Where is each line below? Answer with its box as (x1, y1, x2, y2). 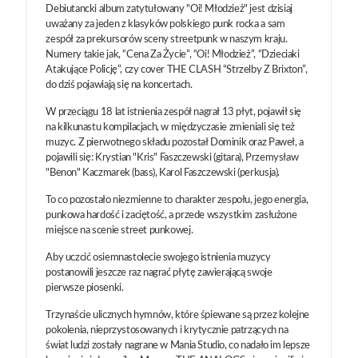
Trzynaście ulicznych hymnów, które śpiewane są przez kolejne (46, 309, 309, 320)
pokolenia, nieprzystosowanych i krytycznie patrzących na (46, 324, 288, 336)
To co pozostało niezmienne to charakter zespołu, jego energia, (46, 194, 308, 205)
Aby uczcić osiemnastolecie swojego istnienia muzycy (46, 252, 271, 263)
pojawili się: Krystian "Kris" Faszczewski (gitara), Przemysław (46, 152, 299, 163)
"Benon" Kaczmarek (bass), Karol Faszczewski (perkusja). (46, 167, 280, 178)
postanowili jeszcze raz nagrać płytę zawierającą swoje (46, 267, 272, 278)
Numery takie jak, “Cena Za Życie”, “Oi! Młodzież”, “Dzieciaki (46, 49, 300, 60)
